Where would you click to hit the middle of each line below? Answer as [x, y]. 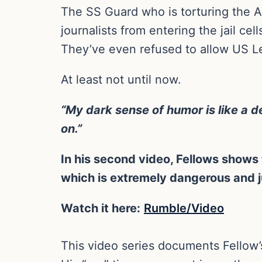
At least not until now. [121, 79]
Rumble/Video [184, 208]
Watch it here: [101, 208]
